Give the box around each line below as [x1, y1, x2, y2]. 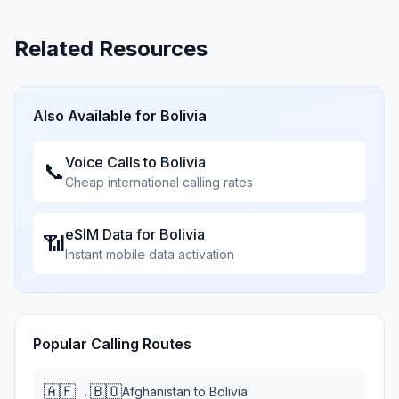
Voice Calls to [65, 153, 160, 171]
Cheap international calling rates [65, 175, 253, 190]
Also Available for [33, 107, 160, 125]
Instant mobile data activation [65, 247, 234, 262]
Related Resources [14, 36, 208, 61]
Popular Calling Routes [33, 335, 191, 353]
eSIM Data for [65, 225, 159, 243]
